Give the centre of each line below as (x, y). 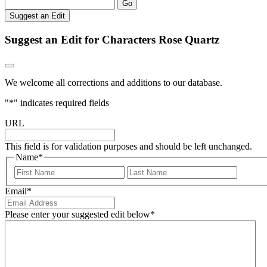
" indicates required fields (61, 103)
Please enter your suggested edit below (77, 214)
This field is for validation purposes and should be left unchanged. (128, 147)
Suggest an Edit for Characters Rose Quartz (112, 39)
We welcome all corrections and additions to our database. (114, 83)
